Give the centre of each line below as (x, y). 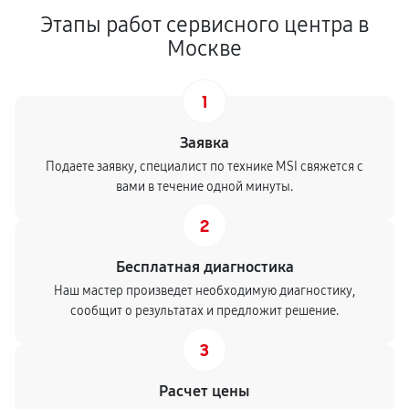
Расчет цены (204, 391)
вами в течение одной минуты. (204, 187)
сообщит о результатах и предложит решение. (204, 311)
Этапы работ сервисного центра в (204, 25)
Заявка (204, 143)
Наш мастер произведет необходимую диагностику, (204, 291)
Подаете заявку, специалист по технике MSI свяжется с (204, 167)
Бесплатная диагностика (204, 267)
